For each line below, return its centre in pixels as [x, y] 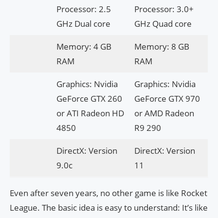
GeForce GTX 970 [167, 99]
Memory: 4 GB [84, 47]
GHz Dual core [83, 24]
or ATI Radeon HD [90, 113]
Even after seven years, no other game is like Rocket [109, 193]
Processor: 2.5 [83, 9]
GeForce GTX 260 [89, 99]
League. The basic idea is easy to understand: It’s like [109, 208]
